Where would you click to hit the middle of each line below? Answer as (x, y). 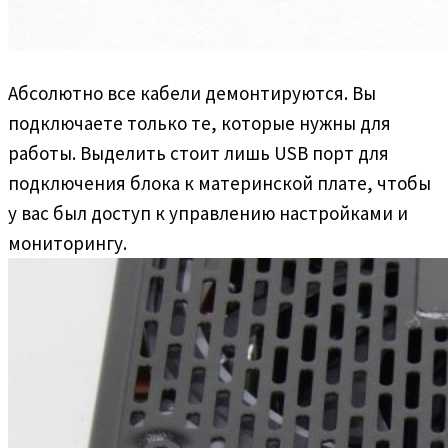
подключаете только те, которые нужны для (199, 122)
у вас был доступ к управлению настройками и (208, 212)
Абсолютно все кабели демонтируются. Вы (192, 92)
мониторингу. (67, 242)
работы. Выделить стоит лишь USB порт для (198, 152)
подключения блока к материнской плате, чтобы (219, 182)
